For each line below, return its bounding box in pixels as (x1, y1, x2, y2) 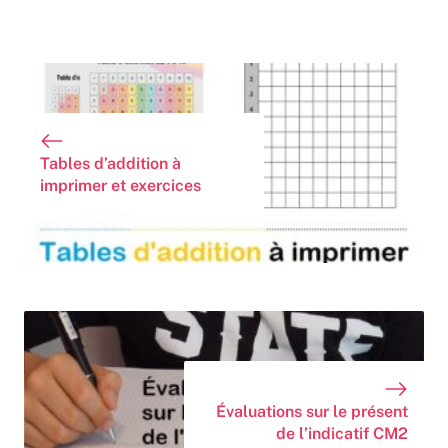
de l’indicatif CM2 (276, 424, 408, 444)
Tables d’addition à (40, 154, 181, 174)
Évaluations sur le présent (216, 402, 408, 422)
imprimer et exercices (40, 176, 201, 196)
